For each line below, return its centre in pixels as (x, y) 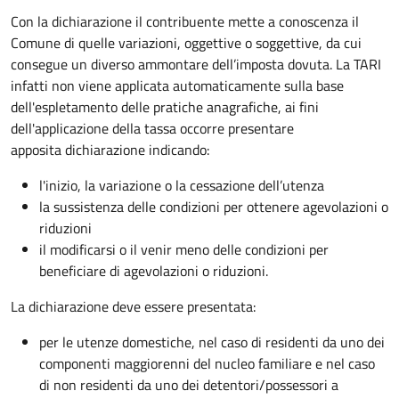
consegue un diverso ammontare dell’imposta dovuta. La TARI (196, 64)
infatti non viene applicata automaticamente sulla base (177, 85)
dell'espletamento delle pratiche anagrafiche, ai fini (165, 106)
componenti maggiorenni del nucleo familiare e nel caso (207, 363)
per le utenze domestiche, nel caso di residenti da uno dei (212, 342)
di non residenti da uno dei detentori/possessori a (189, 384)
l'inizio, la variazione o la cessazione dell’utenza (182, 185)
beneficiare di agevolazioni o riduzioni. (154, 270)
